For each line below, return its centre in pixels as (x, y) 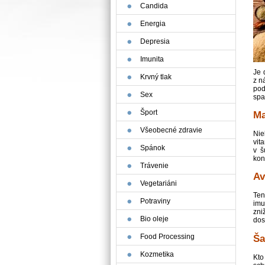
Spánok (153, 148)
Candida (154, 6)
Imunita (152, 59)
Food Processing (167, 237)
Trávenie (154, 166)
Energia (153, 24)
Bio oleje (154, 219)
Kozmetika (157, 254)
